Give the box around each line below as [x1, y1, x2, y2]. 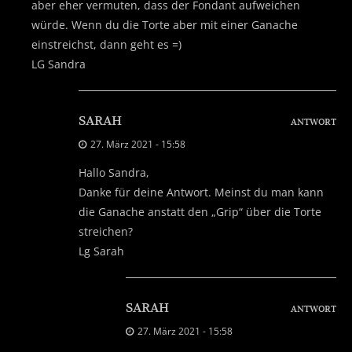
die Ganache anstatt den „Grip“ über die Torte [79, 203, 321, 219]
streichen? [79, 223, 133, 239]
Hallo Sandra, [79, 164, 149, 180]
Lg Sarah [79, 243, 124, 258]
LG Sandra [31, 56, 86, 71]
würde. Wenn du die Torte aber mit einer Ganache [31, 16, 298, 32]
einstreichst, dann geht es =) [31, 36, 181, 52]
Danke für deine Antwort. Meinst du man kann [79, 184, 324, 200]
